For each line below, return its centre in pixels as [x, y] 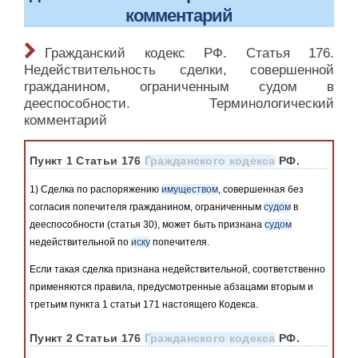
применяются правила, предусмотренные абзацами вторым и [171, 287]
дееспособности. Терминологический [179, 103]
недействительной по [80, 242]
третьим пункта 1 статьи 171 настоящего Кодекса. [144, 305]
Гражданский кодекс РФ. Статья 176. [189, 53]
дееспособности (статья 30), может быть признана [147, 224]
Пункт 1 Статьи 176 [87, 160]
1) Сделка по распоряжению [95, 189]
